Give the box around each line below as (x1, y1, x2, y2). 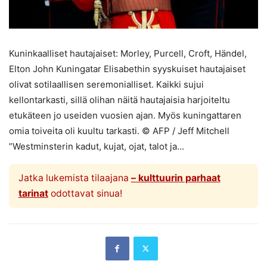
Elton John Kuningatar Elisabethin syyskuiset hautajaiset (9, 63, 246, 74)
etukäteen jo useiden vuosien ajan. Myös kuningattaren (9, 109, 241, 121)
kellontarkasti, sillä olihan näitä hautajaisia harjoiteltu (9, 94, 230, 105)
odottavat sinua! (48, 187, 122, 199)
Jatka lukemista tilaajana (18, 172, 131, 184)
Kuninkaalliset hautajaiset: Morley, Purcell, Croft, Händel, (9, 47, 247, 59)
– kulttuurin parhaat (131, 172, 221, 184)
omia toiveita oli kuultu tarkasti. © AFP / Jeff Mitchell (9, 125, 229, 136)
